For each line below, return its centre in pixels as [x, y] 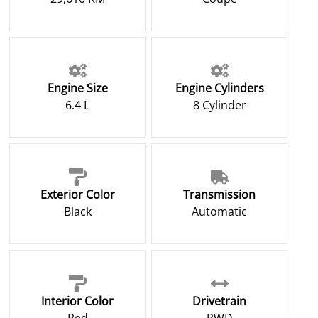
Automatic [219, 212]
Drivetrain [219, 301]
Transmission [219, 195]
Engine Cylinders [219, 88]
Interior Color [77, 301]
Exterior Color [77, 195]
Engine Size [77, 88]
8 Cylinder [219, 105]
